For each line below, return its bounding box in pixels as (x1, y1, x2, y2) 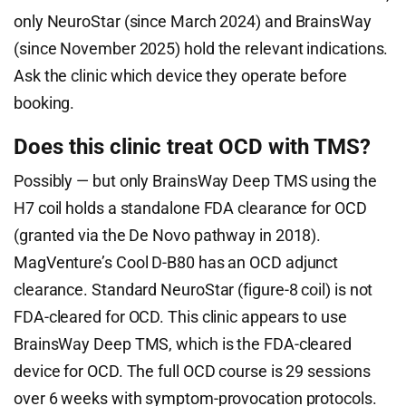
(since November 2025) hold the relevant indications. (14, 39, 389, 58)
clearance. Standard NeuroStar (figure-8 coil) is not (14, 280, 373, 299)
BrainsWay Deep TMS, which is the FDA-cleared (14, 334, 353, 353)
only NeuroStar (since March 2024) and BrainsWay (14, 12, 372, 31)
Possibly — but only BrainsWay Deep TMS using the (14, 171, 377, 190)
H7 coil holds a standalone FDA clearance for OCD (14, 198, 367, 217)
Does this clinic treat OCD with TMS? (14, 134, 371, 159)
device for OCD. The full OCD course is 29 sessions (14, 362, 371, 381)
